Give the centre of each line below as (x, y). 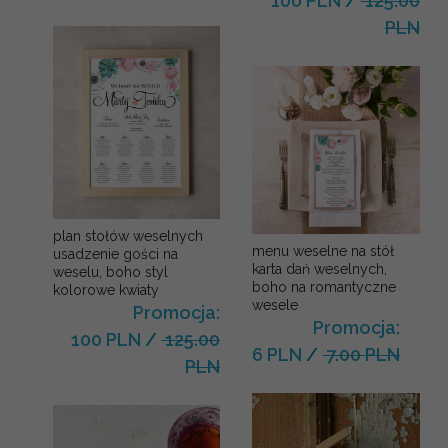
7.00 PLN (361, 354)
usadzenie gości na (115, 253)
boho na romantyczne (324, 286)
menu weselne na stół (323, 250)
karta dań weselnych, (320, 268)
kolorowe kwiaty (106, 289)
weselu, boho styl (110, 271)
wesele (275, 304)
